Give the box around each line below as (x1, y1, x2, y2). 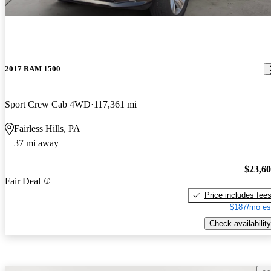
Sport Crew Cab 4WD (5, 99, 91, 110)
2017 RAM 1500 (5, 64, 60, 74)
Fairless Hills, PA (14, 123, 80, 134)
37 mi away (14, 138, 59, 149)
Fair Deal (5, 175, 41, 186)
